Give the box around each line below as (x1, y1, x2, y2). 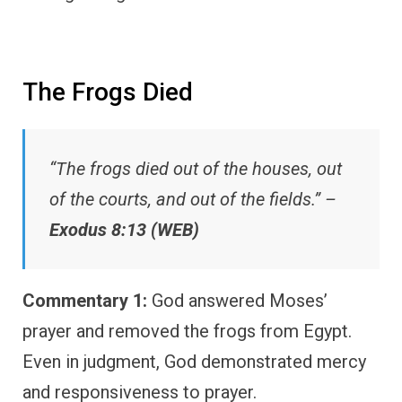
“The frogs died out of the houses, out (49, 158, 342, 180)
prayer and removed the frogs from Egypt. (22, 320, 352, 343)
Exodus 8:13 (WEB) (49, 219, 199, 241)
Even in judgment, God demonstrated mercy (22, 351, 366, 373)
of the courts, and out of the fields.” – (49, 188, 336, 211)
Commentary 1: (22, 290, 147, 312)
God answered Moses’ (147, 290, 328, 312)
